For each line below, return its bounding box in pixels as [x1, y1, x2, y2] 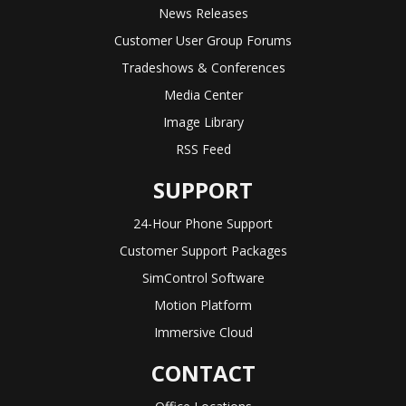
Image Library [162, 113, 244, 131]
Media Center [163, 86, 243, 104]
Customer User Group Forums [114, 32, 292, 50]
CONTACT [150, 358, 256, 389]
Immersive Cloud [153, 324, 253, 342]
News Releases [158, 5, 248, 23]
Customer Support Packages [119, 242, 287, 260]
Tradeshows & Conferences [121, 59, 285, 77]
